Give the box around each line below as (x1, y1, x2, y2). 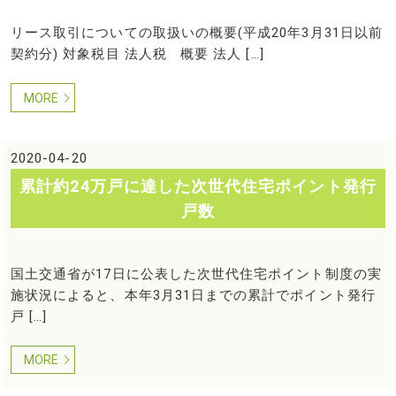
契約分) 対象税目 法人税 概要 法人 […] (10, 46, 264, 63)
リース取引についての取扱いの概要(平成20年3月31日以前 (10, 25, 383, 42)
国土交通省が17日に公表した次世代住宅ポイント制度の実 (10, 265, 382, 282)
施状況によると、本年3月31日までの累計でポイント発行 (10, 286, 376, 303)
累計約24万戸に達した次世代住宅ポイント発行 (19, 176, 377, 195)
